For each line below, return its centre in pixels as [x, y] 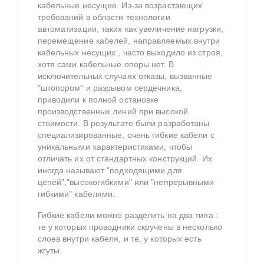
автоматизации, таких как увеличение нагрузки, [131, 29]
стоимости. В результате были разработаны [123, 123]
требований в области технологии [104, 17]
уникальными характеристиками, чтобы [115, 147]
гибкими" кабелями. [77, 194]
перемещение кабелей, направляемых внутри [129, 41]
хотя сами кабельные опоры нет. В [105, 65]
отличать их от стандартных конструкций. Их [125, 159]
